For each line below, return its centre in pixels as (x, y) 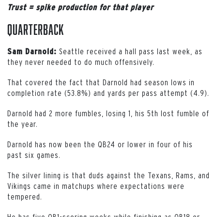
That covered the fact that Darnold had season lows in (101, 82)
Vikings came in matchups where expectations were (96, 186)
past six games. (34, 155)
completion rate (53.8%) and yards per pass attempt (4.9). (108, 93)
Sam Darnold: (33, 51)
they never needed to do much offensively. (81, 62)
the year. (23, 124)
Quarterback (36, 29)
